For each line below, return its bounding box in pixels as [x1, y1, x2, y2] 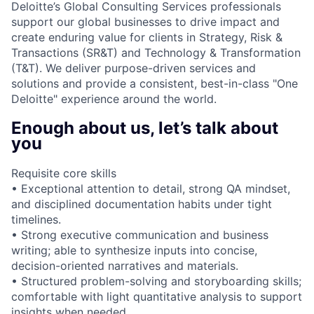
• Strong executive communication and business [11, 227, 268, 242]
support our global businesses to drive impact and [11, 14, 280, 29]
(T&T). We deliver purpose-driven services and [11, 60, 256, 75]
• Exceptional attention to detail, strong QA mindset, [11, 181, 290, 196]
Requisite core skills [11, 165, 116, 180]
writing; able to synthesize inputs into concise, [11, 243, 257, 257]
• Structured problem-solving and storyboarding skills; [11, 273, 301, 288]
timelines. [11, 212, 61, 226]
